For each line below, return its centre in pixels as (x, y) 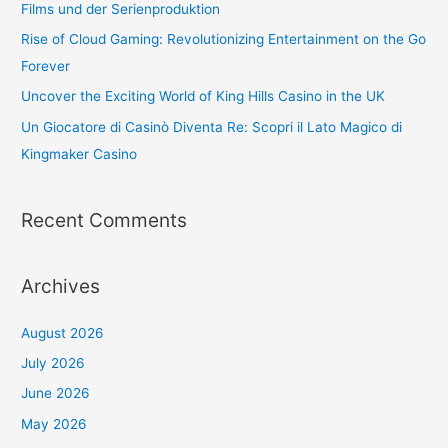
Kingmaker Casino (79, 153)
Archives (61, 286)
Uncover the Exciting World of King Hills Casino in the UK (203, 96)
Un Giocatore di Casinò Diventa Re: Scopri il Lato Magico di (212, 126)
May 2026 (54, 423)
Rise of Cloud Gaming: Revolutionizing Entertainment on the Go (224, 39)
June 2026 (56, 393)
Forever (46, 66)
